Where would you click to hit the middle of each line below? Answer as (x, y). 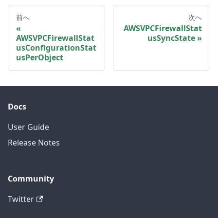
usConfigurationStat (56, 48)
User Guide (28, 127)
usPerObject (40, 58)
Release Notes (34, 143)
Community (31, 179)
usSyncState (171, 38)
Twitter (21, 199)
